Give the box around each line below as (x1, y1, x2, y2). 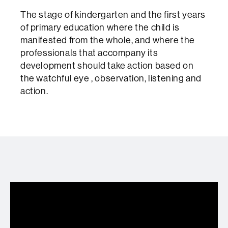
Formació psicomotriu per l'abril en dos (25, 206, 184, 218)
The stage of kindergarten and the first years (20, 8, 206, 20)
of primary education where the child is (20, 21, 180, 33)
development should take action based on (20, 59, 194, 71)
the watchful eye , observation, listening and (20, 72, 202, 84)
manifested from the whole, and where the (20, 34, 195, 46)
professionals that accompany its (20, 46, 158, 59)
